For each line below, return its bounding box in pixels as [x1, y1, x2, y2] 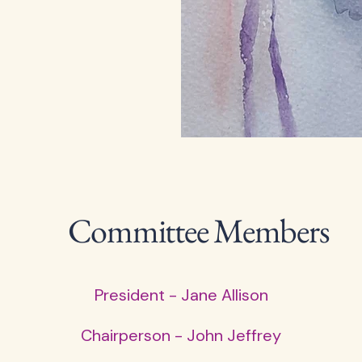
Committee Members [67, 208, 330, 253]
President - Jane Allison [94, 284, 268, 305]
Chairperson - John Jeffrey [81, 325, 281, 346]
